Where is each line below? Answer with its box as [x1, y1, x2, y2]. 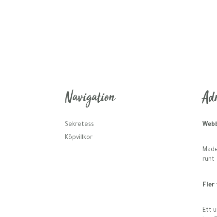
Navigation [65, 91, 116, 107]
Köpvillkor [65, 135, 93, 142]
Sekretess [65, 122, 94, 129]
